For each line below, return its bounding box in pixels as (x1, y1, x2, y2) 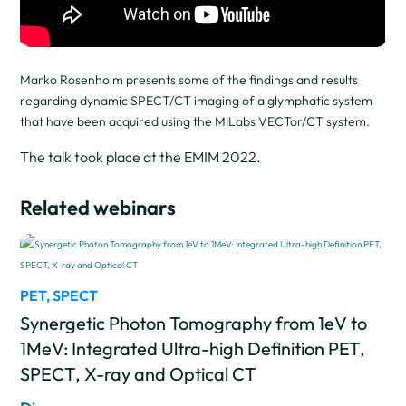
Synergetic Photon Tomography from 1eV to (20, 311, 368, 334)
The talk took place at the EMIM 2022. (20, 147, 262, 166)
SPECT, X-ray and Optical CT (20, 362, 257, 385)
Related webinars (20, 194, 177, 220)
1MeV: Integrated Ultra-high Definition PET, (20, 336, 366, 360)
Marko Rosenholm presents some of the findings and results (20, 71, 359, 88)
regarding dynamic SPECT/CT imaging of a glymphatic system (20, 92, 373, 109)
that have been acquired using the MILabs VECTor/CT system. (20, 112, 371, 130)
